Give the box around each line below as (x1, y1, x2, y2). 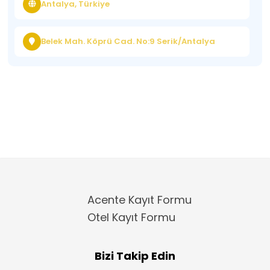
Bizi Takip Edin (95, 248, 175, 263)
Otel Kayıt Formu (87, 209, 175, 225)
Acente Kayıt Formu (87, 192, 192, 207)
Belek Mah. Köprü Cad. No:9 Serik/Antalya (41, 36, 216, 47)
